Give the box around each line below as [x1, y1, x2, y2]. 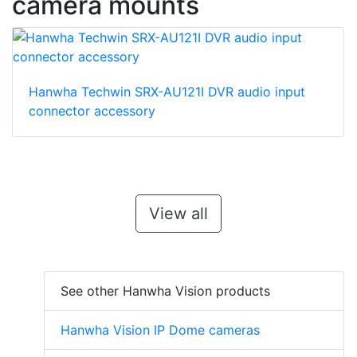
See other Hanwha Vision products [61, 283, 270, 300]
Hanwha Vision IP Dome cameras [61, 322, 260, 339]
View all [148, 204, 208, 224]
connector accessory [29, 103, 155, 120]
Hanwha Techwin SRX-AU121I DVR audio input [29, 84, 305, 100]
